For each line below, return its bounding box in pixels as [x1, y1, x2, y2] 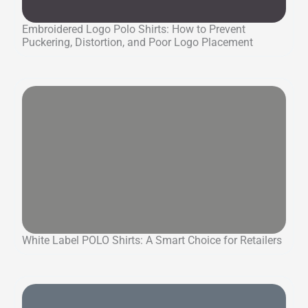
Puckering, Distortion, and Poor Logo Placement [22, 36, 253, 49]
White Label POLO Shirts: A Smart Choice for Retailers [22, 234, 282, 247]
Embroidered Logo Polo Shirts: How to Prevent [22, 23, 245, 36]
